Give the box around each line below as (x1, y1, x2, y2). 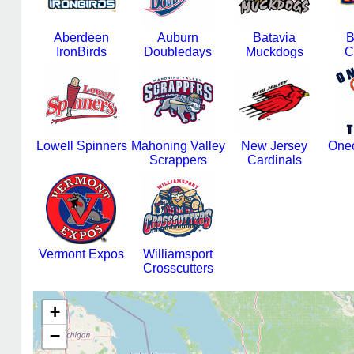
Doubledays (144, 45, 212, 58)
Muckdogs (245, 45, 303, 58)
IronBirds (56, 45, 107, 58)
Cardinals (247, 153, 302, 167)
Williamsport (143, 247, 213, 261)
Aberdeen (54, 31, 109, 44)
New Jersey (241, 139, 307, 153)
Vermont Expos (39, 247, 124, 261)
